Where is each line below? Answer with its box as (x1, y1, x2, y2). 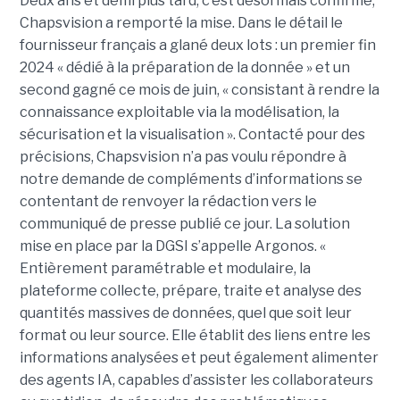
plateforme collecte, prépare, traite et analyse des (19, 281, 362, 299)
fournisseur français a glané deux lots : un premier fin (19, 36, 376, 54)
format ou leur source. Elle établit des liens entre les (19, 326, 371, 344)
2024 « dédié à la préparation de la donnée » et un (19, 58, 350, 76)
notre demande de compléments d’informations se (19, 170, 362, 187)
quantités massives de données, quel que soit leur (19, 304, 352, 321)
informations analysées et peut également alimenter (19, 348, 379, 366)
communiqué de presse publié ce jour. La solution (19, 214, 350, 232)
